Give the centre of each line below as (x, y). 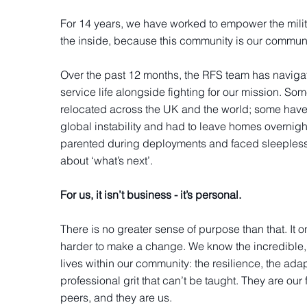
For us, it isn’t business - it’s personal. (150, 194)
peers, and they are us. (116, 297)
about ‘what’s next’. (106, 160)
